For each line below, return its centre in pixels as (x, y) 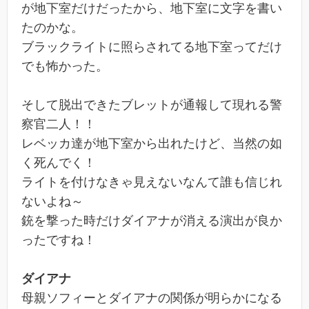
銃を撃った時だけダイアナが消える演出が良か (152, 221)
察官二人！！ (59, 124)
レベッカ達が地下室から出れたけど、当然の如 (152, 144)
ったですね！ (59, 240)
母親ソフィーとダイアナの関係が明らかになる (152, 298)
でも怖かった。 (65, 67)
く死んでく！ (59, 163)
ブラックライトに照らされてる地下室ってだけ (152, 47)
